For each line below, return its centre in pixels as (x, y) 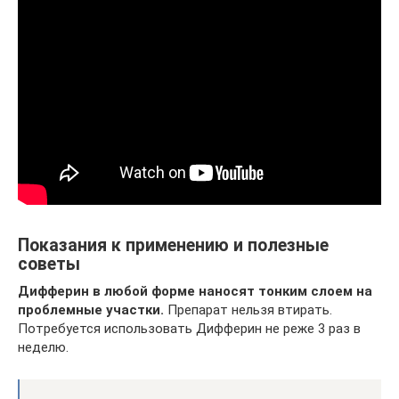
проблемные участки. (91, 310)
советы (49, 265)
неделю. (43, 347)
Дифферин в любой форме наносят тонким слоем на (195, 291)
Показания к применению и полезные (173, 246)
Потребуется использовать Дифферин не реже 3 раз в (189, 329)
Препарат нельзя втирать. (248, 310)
